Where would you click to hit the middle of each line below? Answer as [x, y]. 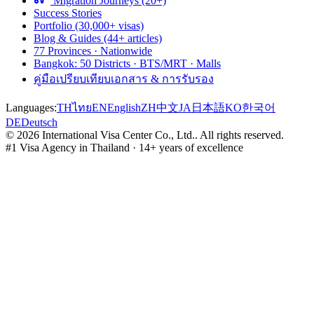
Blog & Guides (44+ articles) [98, 39]
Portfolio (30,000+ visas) [89, 26]
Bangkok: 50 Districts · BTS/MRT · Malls [127, 64]
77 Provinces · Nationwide [93, 51]
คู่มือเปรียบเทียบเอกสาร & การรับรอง [124, 79]
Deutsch [39, 123]
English [124, 108]
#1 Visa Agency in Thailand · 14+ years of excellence [124, 148]
